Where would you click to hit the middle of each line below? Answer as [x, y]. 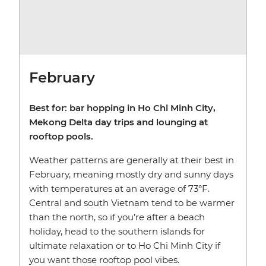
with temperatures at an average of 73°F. [119, 188]
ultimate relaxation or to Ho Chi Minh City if [125, 245]
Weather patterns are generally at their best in [132, 160]
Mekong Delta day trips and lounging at [118, 122]
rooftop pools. [61, 136]
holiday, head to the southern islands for [117, 231]
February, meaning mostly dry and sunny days [131, 174]
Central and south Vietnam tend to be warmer [132, 202]
